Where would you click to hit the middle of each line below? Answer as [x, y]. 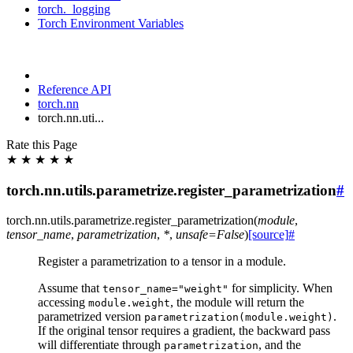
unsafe [192, 235]
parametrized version [91, 317]
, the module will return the [237, 303]
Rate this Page [42, 145]
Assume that [70, 288]
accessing [63, 303]
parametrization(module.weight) [239, 318]
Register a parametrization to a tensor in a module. [162, 262]
